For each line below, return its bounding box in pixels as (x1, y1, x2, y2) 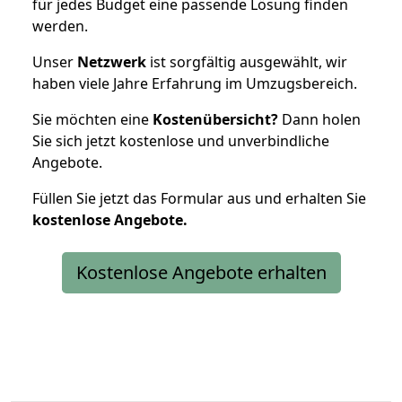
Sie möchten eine (32, 109, 153, 129)
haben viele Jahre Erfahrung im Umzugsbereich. (32, 73, 357, 93)
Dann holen (278, 109, 361, 129)
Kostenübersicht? (153, 109, 278, 129)
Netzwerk (77, 51, 146, 72)
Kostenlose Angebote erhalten (75, 259, 327, 284)
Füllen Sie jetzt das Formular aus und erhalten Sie (32, 188, 366, 208)
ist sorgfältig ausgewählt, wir (146, 51, 347, 72)
